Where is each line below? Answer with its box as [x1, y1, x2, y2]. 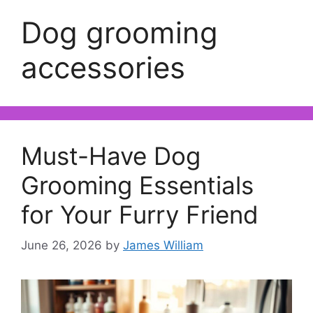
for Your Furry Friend [21, 199, 259, 229]
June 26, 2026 [21, 238, 102, 253]
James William [123, 238, 203, 253]
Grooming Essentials [21, 170, 254, 200]
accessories [21, 49, 185, 85]
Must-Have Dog [21, 140, 201, 170]
